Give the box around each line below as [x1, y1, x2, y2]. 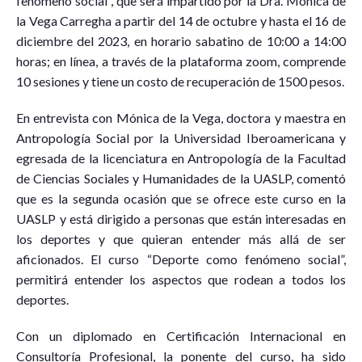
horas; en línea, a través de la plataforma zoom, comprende [16, 53, 346, 69]
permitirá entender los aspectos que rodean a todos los [16, 271, 346, 287]
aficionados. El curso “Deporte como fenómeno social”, [16, 251, 346, 267]
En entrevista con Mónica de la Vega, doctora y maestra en [16, 110, 346, 125]
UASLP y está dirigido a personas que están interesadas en [16, 211, 346, 226]
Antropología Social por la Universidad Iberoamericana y [16, 130, 346, 145]
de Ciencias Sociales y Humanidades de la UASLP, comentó [16, 170, 346, 186]
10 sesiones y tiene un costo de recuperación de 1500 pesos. [16, 74, 344, 89]
